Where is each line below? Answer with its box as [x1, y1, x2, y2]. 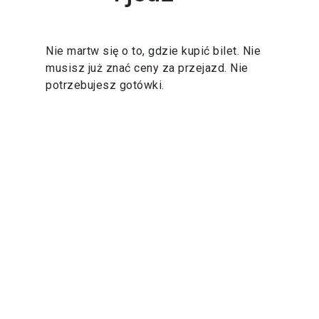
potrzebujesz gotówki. [46, 78, 164, 92]
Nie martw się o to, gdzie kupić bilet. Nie [46, 44, 261, 58]
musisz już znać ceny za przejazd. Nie [46, 61, 249, 75]
